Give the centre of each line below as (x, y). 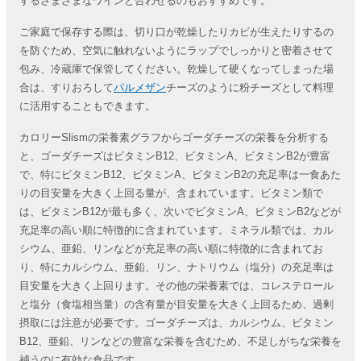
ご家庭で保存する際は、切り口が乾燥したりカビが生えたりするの (176, 32)
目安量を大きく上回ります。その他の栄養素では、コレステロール (176, 286)
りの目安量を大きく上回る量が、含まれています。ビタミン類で (171, 193)
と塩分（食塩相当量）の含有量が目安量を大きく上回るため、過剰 (176, 304)
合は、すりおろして (66, 87)
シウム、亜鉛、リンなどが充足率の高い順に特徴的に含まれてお (171, 249)
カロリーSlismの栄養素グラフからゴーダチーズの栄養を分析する (174, 137)
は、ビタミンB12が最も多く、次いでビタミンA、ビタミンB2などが (180, 212)
